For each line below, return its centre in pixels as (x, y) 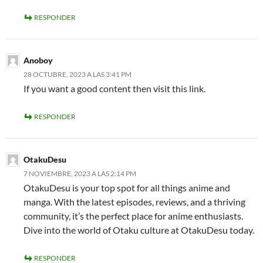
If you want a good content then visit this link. (114, 89)
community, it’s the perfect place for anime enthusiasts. (133, 216)
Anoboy (38, 60)
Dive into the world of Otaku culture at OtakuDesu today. (139, 230)
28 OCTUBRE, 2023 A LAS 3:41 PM (77, 75)
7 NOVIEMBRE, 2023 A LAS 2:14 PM (80, 174)
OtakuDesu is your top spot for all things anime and (127, 188)
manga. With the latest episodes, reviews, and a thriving (134, 202)
